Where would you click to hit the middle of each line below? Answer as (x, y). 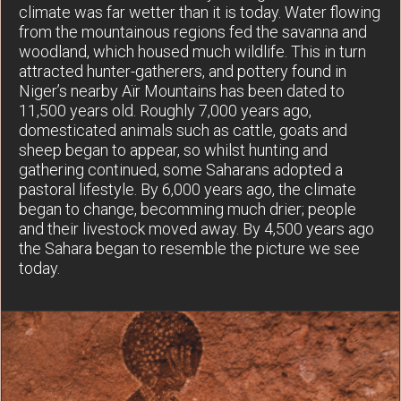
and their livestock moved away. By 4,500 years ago (196, 228)
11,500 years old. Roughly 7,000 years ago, (165, 110)
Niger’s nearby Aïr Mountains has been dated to (182, 90)
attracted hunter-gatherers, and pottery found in (183, 71)
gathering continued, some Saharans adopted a (181, 169)
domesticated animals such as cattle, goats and (183, 130)
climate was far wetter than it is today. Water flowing (200, 12)
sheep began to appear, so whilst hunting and (173, 149)
